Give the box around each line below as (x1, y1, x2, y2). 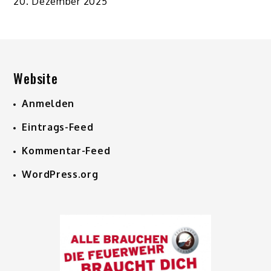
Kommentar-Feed (22, 145, 111, 157)
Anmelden (22, 97, 75, 110)
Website (13, 68, 58, 88)
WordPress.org (22, 168, 99, 181)
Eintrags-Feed (22, 121, 94, 134)
